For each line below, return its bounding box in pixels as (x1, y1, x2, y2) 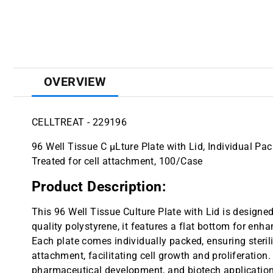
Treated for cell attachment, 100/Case (32, 155, 203, 168)
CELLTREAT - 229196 (32, 116, 127, 129)
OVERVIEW (44, 74, 107, 90)
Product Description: (32, 179, 166, 196)
